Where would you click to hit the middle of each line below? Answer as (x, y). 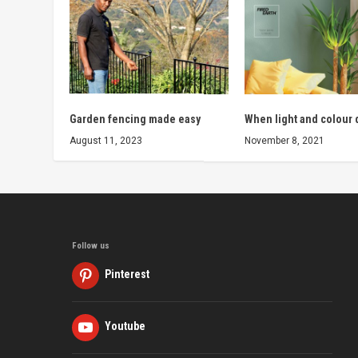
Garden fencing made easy (135, 119)
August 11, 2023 (106, 140)
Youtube (125, 326)
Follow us (91, 245)
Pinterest (127, 274)
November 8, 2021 (284, 140)
